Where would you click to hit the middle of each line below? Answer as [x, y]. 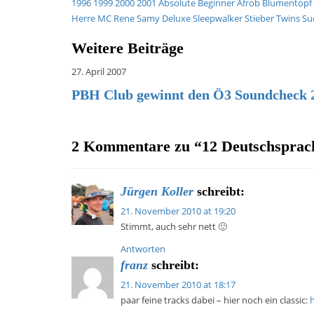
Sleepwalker [218, 18]
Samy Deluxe [164, 18]
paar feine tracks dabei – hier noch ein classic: [215, 300]
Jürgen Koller [157, 191]
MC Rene [116, 18]
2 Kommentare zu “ [137, 146]
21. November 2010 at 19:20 [178, 211]
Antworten [143, 249]
